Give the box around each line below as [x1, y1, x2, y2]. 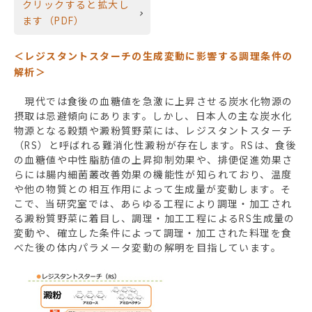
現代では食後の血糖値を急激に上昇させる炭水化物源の [14, 95, 293, 109]
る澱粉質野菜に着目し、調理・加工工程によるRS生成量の [14, 212, 295, 226]
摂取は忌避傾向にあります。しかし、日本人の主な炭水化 [14, 110, 292, 123]
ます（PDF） [22, 15, 85, 28]
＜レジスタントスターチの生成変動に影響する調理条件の [14, 50, 293, 63]
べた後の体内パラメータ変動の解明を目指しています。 [14, 242, 281, 255]
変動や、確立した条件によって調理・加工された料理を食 [14, 227, 292, 240]
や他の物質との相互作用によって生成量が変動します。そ [14, 183, 292, 196]
